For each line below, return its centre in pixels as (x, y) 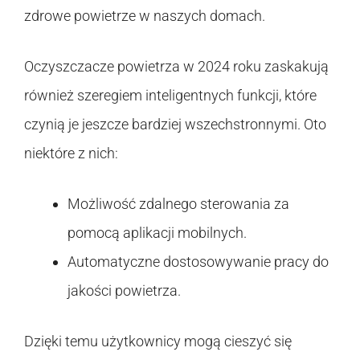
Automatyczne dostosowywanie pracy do (198, 261)
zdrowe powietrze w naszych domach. (145, 15)
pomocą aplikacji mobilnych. (157, 232)
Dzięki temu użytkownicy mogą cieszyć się (158, 341)
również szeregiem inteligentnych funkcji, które (170, 95)
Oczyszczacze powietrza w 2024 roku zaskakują (176, 66)
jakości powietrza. (124, 290)
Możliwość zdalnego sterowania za (178, 203)
